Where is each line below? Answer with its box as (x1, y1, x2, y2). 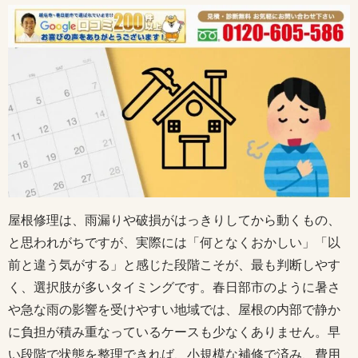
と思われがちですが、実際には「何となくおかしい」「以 (8, 235, 340, 249)
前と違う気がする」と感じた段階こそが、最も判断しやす (8, 257, 340, 272)
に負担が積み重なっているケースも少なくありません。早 (8, 324, 340, 339)
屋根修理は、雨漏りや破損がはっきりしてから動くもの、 (8, 213, 340, 227)
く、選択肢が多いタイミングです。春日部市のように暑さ (8, 280, 340, 294)
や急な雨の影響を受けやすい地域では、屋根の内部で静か (8, 302, 340, 316)
